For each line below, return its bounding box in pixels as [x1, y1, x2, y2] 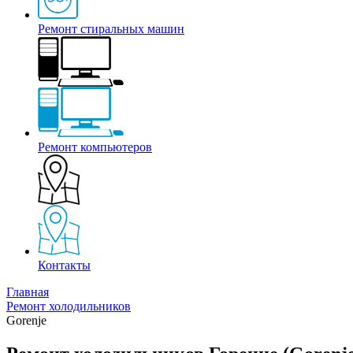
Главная [6, 285, 49, 299]
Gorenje [6, 314, 46, 328]
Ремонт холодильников [6, 299, 131, 314]
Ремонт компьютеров [38, 140, 152, 154]
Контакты [38, 258, 91, 273]
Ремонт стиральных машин [38, 22, 184, 36]
